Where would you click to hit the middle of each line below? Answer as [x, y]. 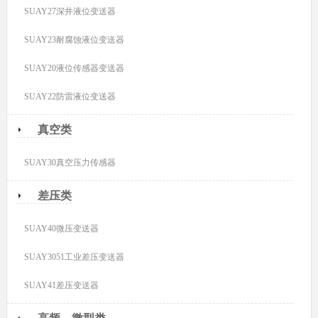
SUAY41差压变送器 [62, 285]
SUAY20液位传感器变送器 [75, 68]
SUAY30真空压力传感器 [70, 162]
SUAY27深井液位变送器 [70, 11]
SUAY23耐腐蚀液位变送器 [75, 39]
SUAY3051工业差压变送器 [75, 257]
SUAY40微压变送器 [62, 228]
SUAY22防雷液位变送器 [70, 96]
